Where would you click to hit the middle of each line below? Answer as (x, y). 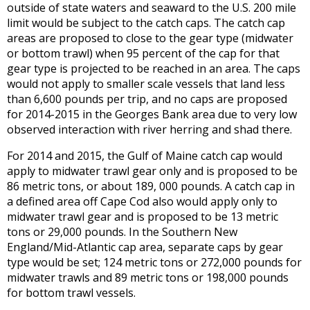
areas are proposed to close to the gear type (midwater (150, 38)
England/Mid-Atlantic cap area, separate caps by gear (145, 247)
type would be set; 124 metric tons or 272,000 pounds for (154, 262)
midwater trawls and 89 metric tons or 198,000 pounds (148, 277)
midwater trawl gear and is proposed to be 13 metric (143, 217)
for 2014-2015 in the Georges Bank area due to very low (152, 114)
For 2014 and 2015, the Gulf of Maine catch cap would (145, 156)
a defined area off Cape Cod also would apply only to (142, 201)
